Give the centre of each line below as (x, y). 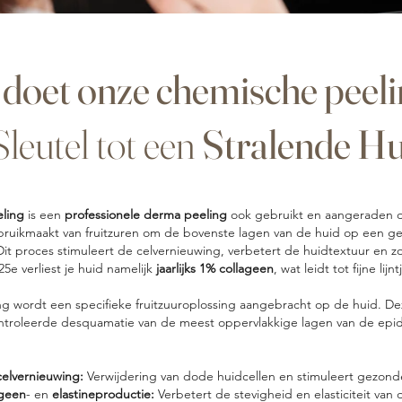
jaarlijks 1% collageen (215, 268)
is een (44, 214)
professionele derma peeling (148, 214)
